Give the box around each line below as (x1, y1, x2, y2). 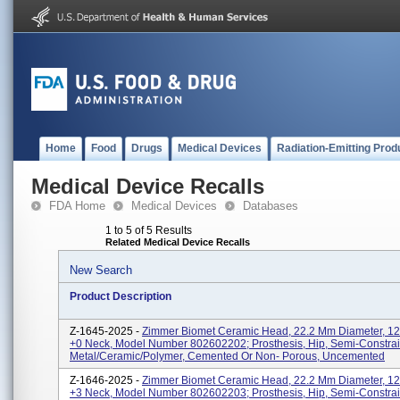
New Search (70, 263, 132, 277)
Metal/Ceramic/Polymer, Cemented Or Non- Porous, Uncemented (70, 350, 385, 362)
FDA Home (49, 199, 105, 212)
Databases (243, 199, 298, 212)
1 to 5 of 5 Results (105, 224, 192, 237)
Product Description (70, 290, 171, 303)
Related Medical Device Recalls (105, 237, 250, 247)
